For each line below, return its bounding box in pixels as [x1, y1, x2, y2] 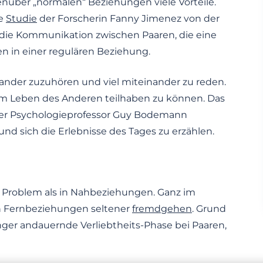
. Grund [192, 203, 226, 215]
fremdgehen [132, 203, 192, 215]
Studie [6, 13, 37, 25]
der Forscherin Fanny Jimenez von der [37, 13, 220, 25]
